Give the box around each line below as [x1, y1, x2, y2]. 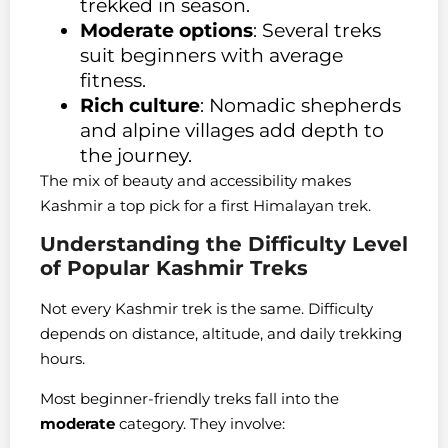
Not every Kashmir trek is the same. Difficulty [40, 299, 373, 319]
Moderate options [80, 18, 253, 42]
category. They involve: [115, 413, 285, 433]
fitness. [80, 68, 146, 92]
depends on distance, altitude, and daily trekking [40, 324, 402, 344]
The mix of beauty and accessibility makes [40, 170, 351, 190]
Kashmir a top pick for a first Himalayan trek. [40, 195, 371, 215]
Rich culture [80, 93, 200, 117]
